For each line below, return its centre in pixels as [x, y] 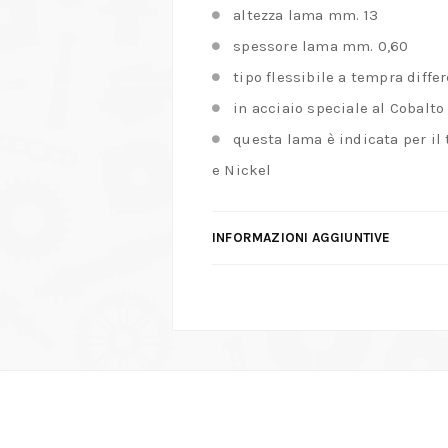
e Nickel [242, 169]
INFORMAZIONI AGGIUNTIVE [301, 237]
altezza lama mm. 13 [306, 14]
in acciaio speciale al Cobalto [339, 107]
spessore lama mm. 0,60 [321, 45]
